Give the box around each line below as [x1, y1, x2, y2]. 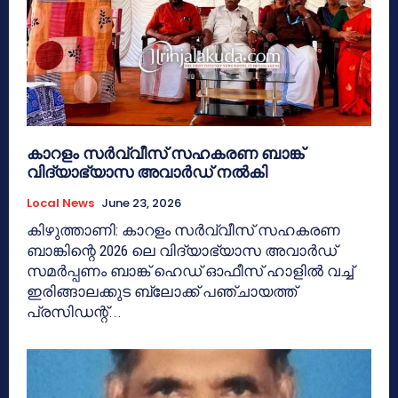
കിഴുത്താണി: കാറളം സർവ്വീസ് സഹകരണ [27, 220, 340, 239]
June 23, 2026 [101, 194, 181, 211]
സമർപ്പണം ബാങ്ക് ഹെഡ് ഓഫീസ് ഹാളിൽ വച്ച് [27, 261, 354, 280]
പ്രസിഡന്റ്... [27, 302, 122, 321]
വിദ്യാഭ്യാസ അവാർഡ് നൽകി [27, 160, 267, 183]
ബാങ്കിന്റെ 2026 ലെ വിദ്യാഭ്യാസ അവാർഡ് [27, 241, 337, 259]
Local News [27, 194, 94, 211]
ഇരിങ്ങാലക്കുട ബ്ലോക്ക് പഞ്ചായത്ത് [27, 282, 297, 300]
